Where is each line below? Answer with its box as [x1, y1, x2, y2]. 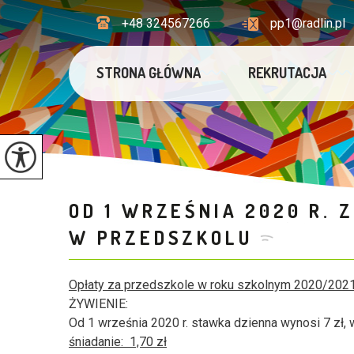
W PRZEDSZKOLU [69, 225, 253, 250]
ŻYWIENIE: [69, 296, 128, 311]
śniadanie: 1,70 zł [69, 334, 167, 349]
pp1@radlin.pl [270, 16, 345, 31]
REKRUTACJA [248, 64, 327, 81]
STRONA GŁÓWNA [96, 64, 201, 81]
